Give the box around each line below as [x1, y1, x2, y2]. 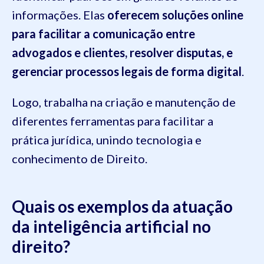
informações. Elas [12, 8, 107, 22]
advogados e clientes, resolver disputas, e [12, 45, 233, 60]
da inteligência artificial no [12, 216, 211, 237]
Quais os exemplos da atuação [12, 196, 233, 217]
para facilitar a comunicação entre [12, 27, 195, 41]
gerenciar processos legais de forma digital [12, 64, 242, 79]
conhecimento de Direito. [12, 151, 150, 166]
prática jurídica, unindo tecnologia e [12, 133, 202, 147]
